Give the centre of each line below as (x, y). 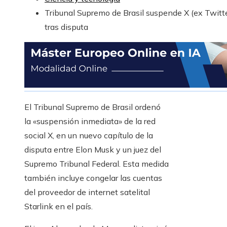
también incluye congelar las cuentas (93, 178)
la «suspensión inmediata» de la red (90, 121)
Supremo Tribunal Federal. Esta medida (97, 164)
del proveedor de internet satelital (87, 192)
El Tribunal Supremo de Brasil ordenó (92, 107)
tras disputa (66, 27)
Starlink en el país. (59, 206)
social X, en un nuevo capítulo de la (89, 135)
